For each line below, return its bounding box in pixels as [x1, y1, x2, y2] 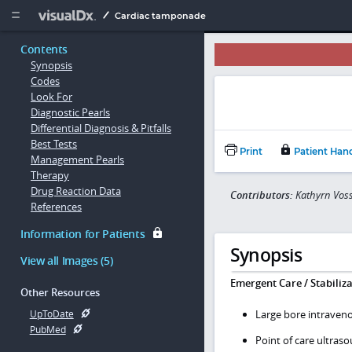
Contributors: [229, 188, 295, 203]
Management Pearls [31, 152, 124, 167]
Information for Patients [20, 225, 145, 241]
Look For [31, 90, 72, 104]
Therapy [31, 168, 69, 183]
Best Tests [31, 137, 77, 152]
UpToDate [29, 307, 74, 320]
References [31, 200, 82, 214]
